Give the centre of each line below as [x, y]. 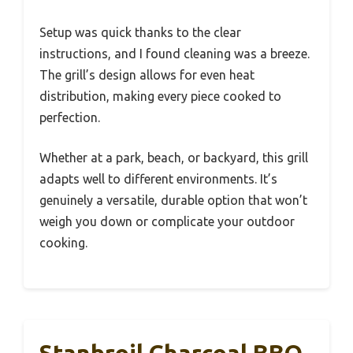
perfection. [70, 117]
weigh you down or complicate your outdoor [167, 221]
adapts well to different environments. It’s [158, 178]
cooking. [63, 242]
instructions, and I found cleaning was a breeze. [175, 53]
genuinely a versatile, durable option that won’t [173, 200]
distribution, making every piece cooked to [160, 96]
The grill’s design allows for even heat [147, 74]
